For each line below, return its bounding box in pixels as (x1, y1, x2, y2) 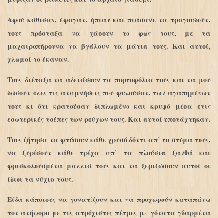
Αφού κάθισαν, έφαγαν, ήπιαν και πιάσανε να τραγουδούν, (7, 15, 211, 25)
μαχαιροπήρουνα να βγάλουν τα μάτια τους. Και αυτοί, (7, 41, 211, 52)
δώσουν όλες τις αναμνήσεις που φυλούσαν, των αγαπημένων (7, 88, 211, 98)
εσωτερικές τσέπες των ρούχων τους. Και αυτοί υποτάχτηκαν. (7, 114, 211, 125)
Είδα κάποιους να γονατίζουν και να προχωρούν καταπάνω (7, 194, 211, 205)
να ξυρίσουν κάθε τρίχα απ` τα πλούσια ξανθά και (7, 147, 211, 158)
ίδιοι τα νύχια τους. (7, 174, 73, 184)
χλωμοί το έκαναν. (7, 54, 69, 65)
